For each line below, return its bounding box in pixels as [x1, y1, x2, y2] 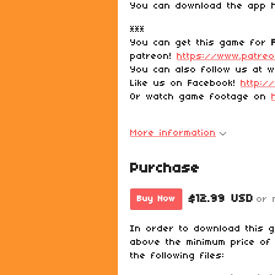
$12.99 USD [188, 193, 254, 206]
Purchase [130, 161, 200, 177]
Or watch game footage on [130, 92, 271, 102]
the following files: [130, 251, 225, 261]
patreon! [130, 52, 177, 61]
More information [130, 128, 216, 138]
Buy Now [137, 195, 176, 204]
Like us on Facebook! [130, 79, 241, 88]
